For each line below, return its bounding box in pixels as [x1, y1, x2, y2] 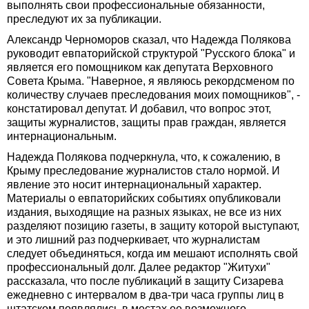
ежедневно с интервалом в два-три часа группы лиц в [7, 289, 284, 301]
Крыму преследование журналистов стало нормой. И [7, 165, 280, 177]
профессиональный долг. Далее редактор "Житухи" [7, 261, 270, 274]
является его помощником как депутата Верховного [7, 61, 273, 74]
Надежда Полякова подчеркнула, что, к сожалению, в [7, 151, 281, 163]
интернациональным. [7, 130, 117, 143]
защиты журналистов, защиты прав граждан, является [7, 117, 286, 129]
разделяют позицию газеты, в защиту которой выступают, [7, 220, 299, 232]
